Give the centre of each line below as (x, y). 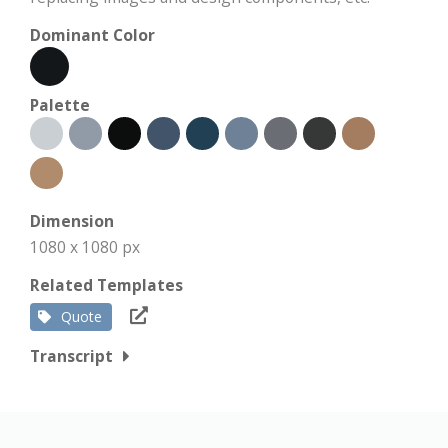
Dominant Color (92, 35)
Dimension (72, 221)
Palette (60, 105)
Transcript (71, 356)
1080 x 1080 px (85, 247)
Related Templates (106, 285)
